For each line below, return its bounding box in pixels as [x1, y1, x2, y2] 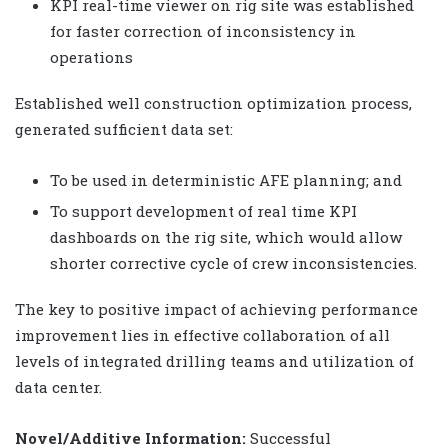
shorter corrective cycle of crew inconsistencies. [50, 252, 417, 273]
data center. [15, 376, 102, 397]
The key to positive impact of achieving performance [15, 298, 418, 319]
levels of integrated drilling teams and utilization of [15, 350, 414, 371]
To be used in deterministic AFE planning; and [50, 169, 402, 190]
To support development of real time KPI [50, 200, 357, 221]
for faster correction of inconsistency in [50, 20, 356, 41]
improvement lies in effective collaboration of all [15, 324, 390, 345]
